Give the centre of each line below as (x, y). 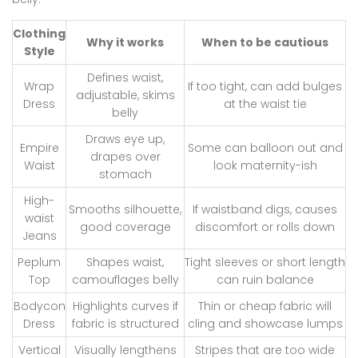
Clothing (39, 33)
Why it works (125, 42)
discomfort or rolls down (265, 227)
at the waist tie (265, 103)
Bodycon (39, 306)
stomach (125, 174)
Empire (39, 147)
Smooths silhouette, (125, 209)
